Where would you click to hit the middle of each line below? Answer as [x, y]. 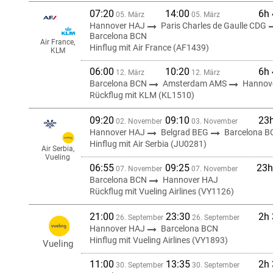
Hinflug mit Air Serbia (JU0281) [148, 144]
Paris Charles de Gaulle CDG [214, 26]
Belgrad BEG [186, 132]
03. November [214, 121]
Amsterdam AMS [196, 83]
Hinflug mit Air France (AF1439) [149, 48]
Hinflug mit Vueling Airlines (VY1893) [159, 240]
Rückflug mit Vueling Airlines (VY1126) [162, 191]
